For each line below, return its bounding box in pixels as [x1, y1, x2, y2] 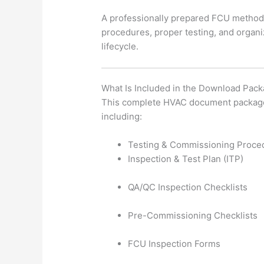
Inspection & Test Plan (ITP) [128, 153, 244, 165]
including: [101, 111, 143, 123]
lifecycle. [101, 40, 139, 52]
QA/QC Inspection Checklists [128, 181, 248, 193]
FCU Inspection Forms [128, 238, 221, 250]
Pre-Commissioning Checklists [128, 210, 258, 222]
